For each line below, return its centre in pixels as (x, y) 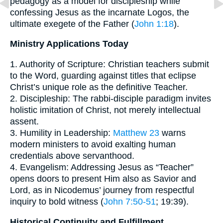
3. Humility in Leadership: (61, 133)
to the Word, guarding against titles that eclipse (103, 76)
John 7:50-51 (130, 202)
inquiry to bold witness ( (57, 202)
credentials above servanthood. (72, 156)
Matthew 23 (136, 133)
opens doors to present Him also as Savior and (103, 179)
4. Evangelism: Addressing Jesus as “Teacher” (102, 167)
